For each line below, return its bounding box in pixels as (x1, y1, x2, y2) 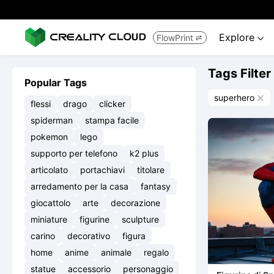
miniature (31, 214, 67, 224)
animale (101, 247, 131, 257)
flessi (31, 98, 51, 109)
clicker (99, 98, 125, 109)
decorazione (111, 198, 160, 208)
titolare (137, 165, 165, 175)
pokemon (31, 131, 68, 142)
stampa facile (85, 115, 139, 125)
